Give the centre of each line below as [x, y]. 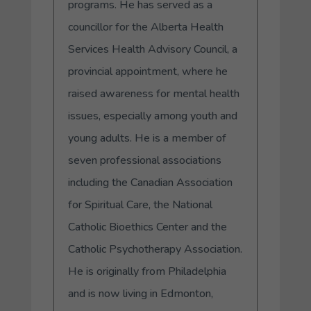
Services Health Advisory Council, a [152, 49]
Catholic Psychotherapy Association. [155, 249]
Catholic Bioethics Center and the [147, 227]
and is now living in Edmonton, [140, 293]
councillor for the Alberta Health [145, 27]
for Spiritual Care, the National [140, 204]
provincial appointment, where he [148, 71]
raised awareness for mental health [153, 93]
